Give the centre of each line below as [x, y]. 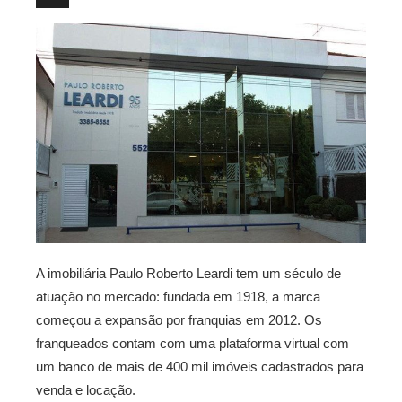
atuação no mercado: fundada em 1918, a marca [178, 297]
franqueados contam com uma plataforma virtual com [192, 344]
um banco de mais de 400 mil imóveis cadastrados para [200, 367]
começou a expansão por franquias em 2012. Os [179, 320]
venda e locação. [86, 390]
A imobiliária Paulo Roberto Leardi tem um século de [188, 274]
